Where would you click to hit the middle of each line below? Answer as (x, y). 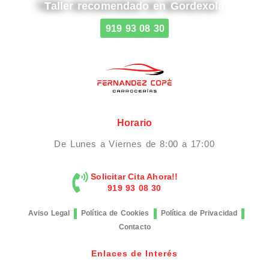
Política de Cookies (115, 213)
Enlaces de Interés (134, 254)
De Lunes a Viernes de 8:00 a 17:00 (134, 144)
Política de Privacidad (199, 213)
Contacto (135, 227)
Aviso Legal (49, 213)
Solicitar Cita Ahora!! (134, 177)
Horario (134, 123)
